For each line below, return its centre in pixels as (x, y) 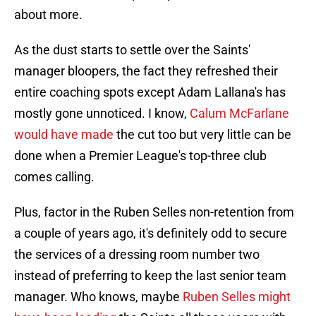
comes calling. (54, 177)
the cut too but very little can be (202, 135)
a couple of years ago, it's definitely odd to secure (151, 233)
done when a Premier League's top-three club (140, 156)
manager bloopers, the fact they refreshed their (146, 71)
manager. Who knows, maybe (98, 297)
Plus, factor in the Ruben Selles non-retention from (154, 212)
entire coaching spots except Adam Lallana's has (150, 92)
